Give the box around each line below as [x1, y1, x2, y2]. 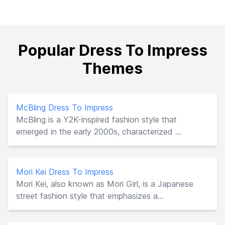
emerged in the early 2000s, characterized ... [16, 126, 181, 137]
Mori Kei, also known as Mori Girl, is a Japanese [16, 178, 193, 189]
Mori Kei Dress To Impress [16, 166, 114, 177]
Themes [82, 59, 143, 77]
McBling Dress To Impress [16, 102, 113, 113]
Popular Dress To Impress [18, 41, 207, 59]
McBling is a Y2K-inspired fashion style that [16, 114, 177, 125]
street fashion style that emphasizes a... [16, 190, 164, 201]
